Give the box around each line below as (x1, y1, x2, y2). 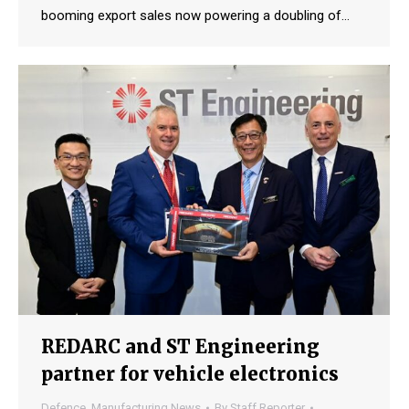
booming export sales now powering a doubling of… (41, 6, 350, 24)
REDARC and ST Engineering (41, 335, 320, 359)
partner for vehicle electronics (41, 362, 339, 386)
